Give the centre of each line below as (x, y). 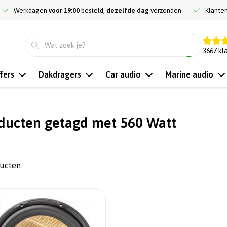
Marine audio (189, 74)
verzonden (165, 10)
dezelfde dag (128, 10)
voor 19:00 (64, 10)
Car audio (123, 74)
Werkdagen (31, 10)
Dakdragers (60, 74)
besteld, (93, 10)
